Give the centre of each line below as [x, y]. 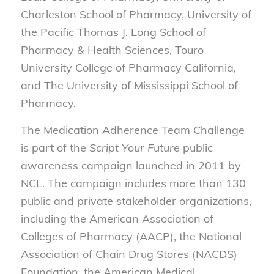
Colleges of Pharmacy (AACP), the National [131, 237]
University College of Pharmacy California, [128, 67]
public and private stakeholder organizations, [136, 201]
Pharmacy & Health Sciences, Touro [112, 50]
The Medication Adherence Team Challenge [132, 130]
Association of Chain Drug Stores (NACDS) [129, 254]
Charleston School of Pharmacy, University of [136, 14]
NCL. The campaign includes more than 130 [133, 183]
